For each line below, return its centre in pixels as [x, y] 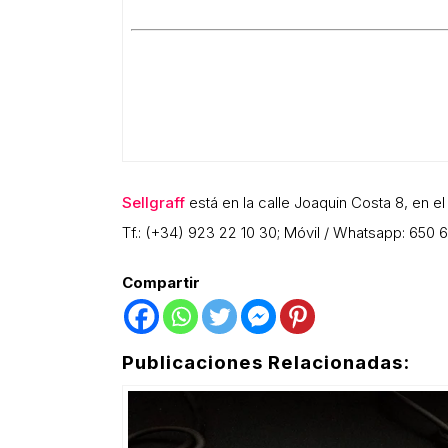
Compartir [161, 282]
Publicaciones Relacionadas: [266, 362]
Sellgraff [153, 202]
